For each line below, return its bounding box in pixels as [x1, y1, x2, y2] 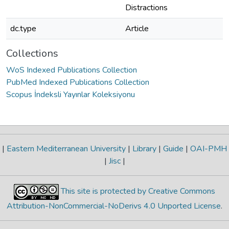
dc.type [10, 23, 36, 34]
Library [130, 143, 158, 154]
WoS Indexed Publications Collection [6, 64, 137, 76]
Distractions [125, 2, 168, 13]
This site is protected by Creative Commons [59, 185, 215, 197]
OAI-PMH [188, 143, 227, 154]
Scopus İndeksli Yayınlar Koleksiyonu [6, 89, 135, 100]
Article [125, 23, 149, 34]
